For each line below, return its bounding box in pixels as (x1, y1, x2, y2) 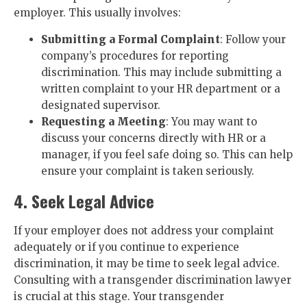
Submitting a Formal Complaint (41, 33, 220, 46)
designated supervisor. (41, 99, 160, 112)
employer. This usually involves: (14, 6, 181, 19)
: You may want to (166, 115, 257, 128)
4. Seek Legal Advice (14, 188, 154, 213)
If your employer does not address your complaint (14, 224, 274, 237)
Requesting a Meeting (41, 115, 166, 128)
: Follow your (220, 33, 286, 46)
